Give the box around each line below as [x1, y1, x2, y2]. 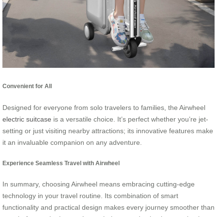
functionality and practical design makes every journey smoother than [2, 203, 215, 212]
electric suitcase [2, 115, 51, 123]
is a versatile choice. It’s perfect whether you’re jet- [51, 115, 208, 123]
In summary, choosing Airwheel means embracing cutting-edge [2, 180, 195, 188]
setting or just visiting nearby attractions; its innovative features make [2, 126, 213, 135]
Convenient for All [2, 83, 52, 90]
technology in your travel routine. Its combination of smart [2, 192, 178, 200]
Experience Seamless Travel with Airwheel [2, 159, 120, 166]
